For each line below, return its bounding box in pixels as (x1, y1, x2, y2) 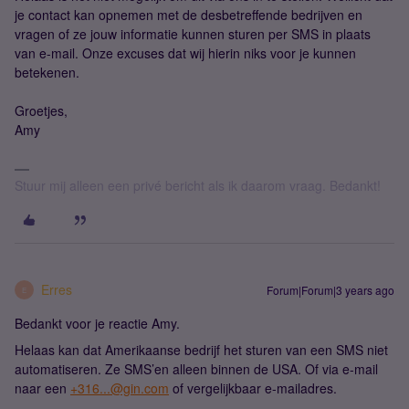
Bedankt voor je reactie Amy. (15, 314, 180, 332)
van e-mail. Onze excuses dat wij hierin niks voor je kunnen (15, 44, 356, 62)
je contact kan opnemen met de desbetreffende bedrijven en (15, 5, 362, 24)
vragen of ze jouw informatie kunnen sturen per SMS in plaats (15, 25, 371, 43)
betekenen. (15, 63, 83, 81)
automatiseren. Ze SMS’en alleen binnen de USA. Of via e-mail (15, 360, 378, 378)
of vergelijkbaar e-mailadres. (169, 379, 337, 397)
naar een (15, 379, 70, 397)
